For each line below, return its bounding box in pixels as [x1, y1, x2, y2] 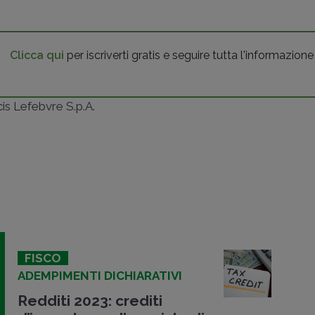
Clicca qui [10, 48, 65, 62]
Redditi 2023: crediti [18, 291, 162, 309]
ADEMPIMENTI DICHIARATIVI [18, 268, 182, 283]
